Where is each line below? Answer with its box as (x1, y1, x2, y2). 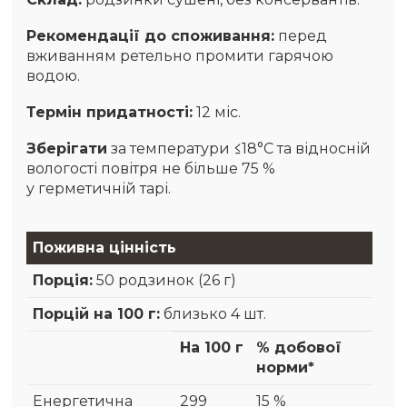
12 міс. (193, 104, 242, 122)
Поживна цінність (33, 239, 177, 257)
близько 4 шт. (160, 305, 267, 323)
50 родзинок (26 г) (93, 272, 237, 290)
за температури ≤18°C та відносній (107, 140, 372, 158)
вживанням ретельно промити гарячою (26, 47, 334, 65)
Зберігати (26, 140, 108, 158)
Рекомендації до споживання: (26, 27, 275, 45)
